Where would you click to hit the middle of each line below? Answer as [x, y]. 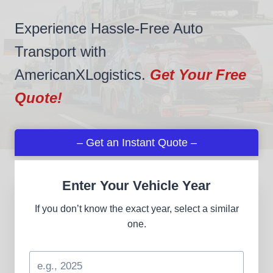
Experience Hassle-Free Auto [109, 29]
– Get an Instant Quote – [136, 143]
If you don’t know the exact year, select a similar [136, 209]
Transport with [60, 52]
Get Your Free [198, 75]
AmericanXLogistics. [82, 75]
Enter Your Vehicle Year [136, 186]
